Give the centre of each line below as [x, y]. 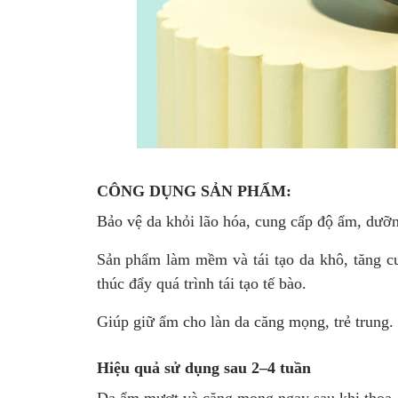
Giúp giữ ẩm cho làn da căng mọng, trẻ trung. [245, 321]
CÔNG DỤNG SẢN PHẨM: [194, 191]
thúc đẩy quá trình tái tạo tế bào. [201, 283]
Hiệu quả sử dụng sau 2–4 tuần [203, 367]
